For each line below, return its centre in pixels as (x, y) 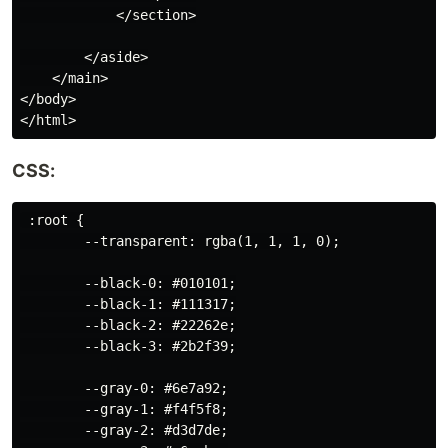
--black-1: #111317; (128, 303)
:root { (52, 219)
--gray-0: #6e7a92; (124, 387)
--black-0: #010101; (128, 282)
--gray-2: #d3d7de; (124, 429)
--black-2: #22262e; (128, 324)
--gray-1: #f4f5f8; (124, 408)
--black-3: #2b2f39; (128, 345)
